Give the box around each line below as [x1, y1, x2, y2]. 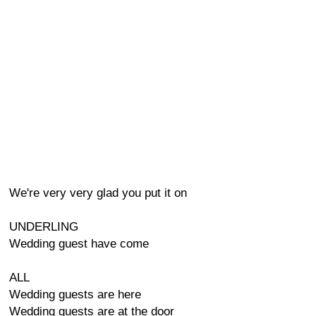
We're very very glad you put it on [9, 186, 187, 200]
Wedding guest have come [9, 237, 149, 250]
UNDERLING [9, 220, 78, 233]
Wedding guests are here [9, 288, 141, 301]
